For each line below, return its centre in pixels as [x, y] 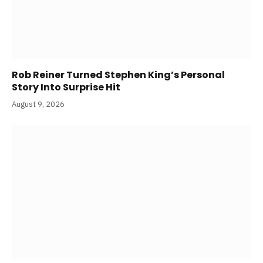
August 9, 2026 [38, 104]
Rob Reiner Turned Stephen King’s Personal [118, 75]
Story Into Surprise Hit [66, 87]
